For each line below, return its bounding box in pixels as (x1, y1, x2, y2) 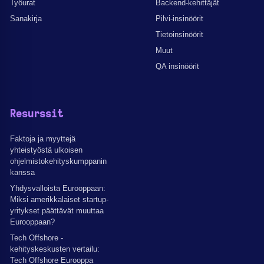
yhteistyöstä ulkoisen (10, 145, 82, 154)
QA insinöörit (156, 61, 199, 71)
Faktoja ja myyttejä (10, 134, 75, 143)
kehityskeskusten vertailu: (10, 244, 100, 253)
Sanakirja (10, 14, 42, 23)
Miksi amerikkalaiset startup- (10, 194, 108, 204)
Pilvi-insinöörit (156, 14, 203, 23)
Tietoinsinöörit (156, 29, 203, 39)
